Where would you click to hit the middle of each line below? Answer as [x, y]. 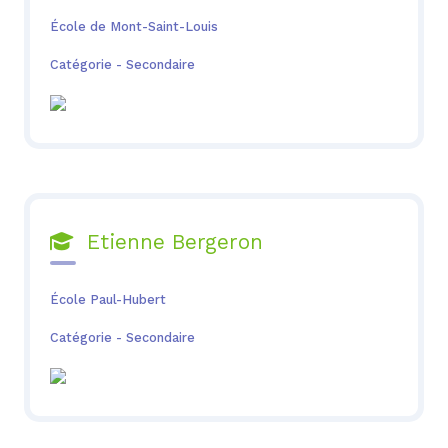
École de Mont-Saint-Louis [133, 26]
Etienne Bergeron [167, 242]
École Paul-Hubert [107, 299]
